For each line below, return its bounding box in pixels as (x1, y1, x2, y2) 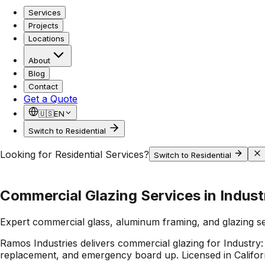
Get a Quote (24, 93, 77, 105)
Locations (28, 34, 64, 43)
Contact (28, 82, 58, 91)
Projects (28, 21, 59, 30)
